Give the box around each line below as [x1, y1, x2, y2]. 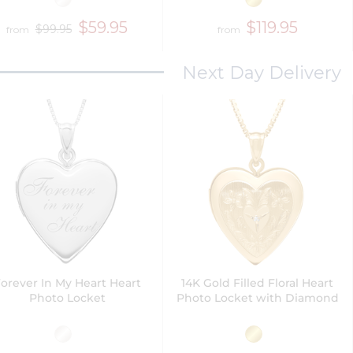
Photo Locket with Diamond [176, 291, 339, 304]
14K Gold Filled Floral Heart [181, 276, 334, 289]
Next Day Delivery [181, 61, 341, 84]
